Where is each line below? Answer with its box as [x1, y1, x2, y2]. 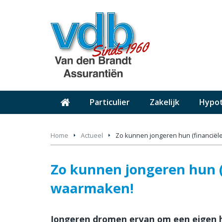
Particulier [90, 96, 130, 108]
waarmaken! [51, 178, 134, 197]
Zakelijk [150, 96, 179, 108]
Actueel [81, 130, 103, 140]
